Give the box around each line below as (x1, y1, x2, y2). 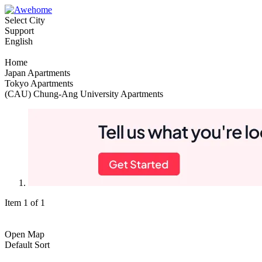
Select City (5, 15, 45, 25)
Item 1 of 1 (5, 198, 45, 208)
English (5, 36, 33, 46)
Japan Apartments (5, 68, 70, 78)
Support (5, 26, 34, 36)
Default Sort (5, 240, 50, 250)
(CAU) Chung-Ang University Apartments (5, 89, 163, 99)
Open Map (5, 229, 44, 239)
